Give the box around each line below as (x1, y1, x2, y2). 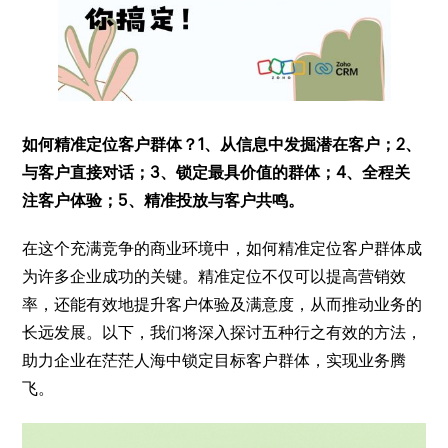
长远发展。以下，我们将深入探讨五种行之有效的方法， (22, 323, 423, 342)
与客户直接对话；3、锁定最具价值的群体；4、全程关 (22, 163, 411, 182)
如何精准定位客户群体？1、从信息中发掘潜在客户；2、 (22, 135, 422, 154)
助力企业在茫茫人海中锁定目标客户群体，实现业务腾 (22, 351, 407, 370)
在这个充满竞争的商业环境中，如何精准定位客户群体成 (22, 239, 423, 258)
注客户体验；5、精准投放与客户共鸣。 (22, 191, 305, 210)
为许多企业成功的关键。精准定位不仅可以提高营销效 (22, 267, 407, 286)
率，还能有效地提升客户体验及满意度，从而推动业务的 (22, 295, 423, 314)
